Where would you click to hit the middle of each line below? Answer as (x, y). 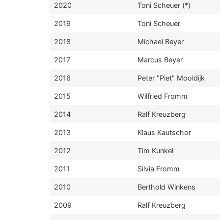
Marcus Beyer (160, 60)
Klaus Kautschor (164, 132)
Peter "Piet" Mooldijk (171, 78)
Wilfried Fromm (163, 96)
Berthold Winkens (166, 187)
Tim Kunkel (155, 151)
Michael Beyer (161, 41)
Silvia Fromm (159, 169)
